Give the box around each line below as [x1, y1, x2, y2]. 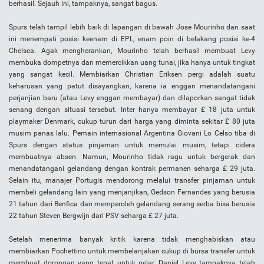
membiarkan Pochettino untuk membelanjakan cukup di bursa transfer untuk [9, 247, 255, 256]
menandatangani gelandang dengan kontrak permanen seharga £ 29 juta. [9, 164, 255, 173]
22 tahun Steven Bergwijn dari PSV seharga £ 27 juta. [9, 212, 179, 220]
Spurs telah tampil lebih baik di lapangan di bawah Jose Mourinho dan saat [9, 23, 255, 32]
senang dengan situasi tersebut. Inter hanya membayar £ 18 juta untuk [9, 105, 255, 114]
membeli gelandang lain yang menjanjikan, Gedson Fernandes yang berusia [9, 188, 255, 197]
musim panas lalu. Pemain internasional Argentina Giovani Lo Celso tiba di [9, 129, 255, 138]
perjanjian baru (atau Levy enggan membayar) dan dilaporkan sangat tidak [9, 94, 255, 103]
